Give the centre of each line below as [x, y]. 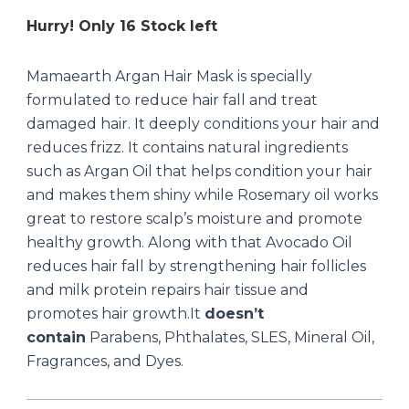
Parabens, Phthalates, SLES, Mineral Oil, [230, 337]
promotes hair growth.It [115, 313]
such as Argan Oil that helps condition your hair [199, 171]
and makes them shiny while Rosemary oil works [202, 194]
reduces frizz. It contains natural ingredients [187, 147]
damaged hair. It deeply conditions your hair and [203, 123]
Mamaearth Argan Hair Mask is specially [169, 76]
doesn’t [234, 313]
